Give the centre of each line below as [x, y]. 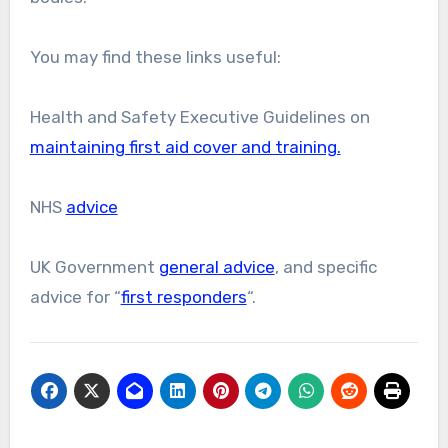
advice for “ [75, 296]
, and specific [325, 266]
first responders [183, 296]
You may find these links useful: [155, 56]
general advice [216, 266]
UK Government [94, 266]
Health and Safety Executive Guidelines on [199, 116]
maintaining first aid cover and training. [185, 146]
